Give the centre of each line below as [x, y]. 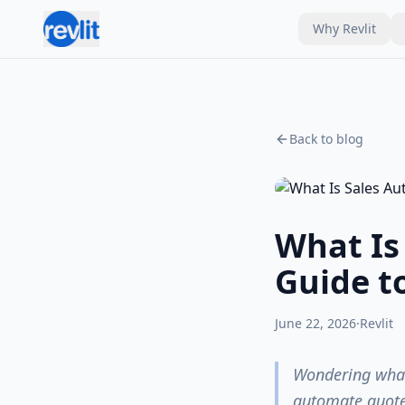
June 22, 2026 [316, 323]
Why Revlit [344, 28]
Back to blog [326, 139]
